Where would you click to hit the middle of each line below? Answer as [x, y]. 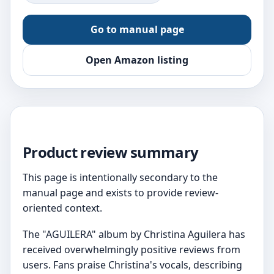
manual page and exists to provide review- [120, 193]
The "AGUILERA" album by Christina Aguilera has [134, 234]
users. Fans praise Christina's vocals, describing [132, 265]
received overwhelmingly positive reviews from [131, 250]
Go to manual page [137, 29]
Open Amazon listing [137, 60]
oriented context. [62, 208]
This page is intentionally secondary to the [120, 177]
